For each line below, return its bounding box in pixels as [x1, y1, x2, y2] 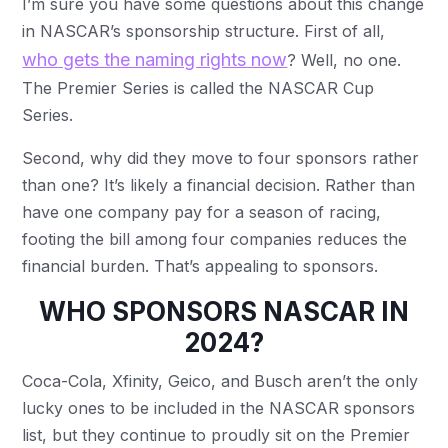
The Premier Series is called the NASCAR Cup [22, 77, 375, 98]
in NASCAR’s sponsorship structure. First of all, [22, 20, 386, 41]
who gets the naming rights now [22, 48, 288, 70]
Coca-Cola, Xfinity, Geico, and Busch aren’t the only [22, 370, 419, 391]
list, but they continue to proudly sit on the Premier [22, 424, 411, 445]
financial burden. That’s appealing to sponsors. [22, 255, 379, 276]
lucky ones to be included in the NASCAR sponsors [22, 397, 416, 418]
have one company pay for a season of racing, [22, 201, 382, 222]
